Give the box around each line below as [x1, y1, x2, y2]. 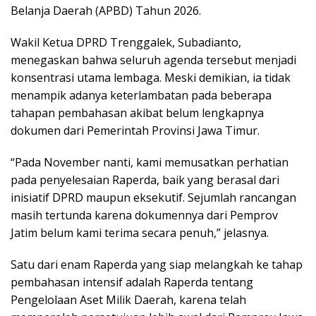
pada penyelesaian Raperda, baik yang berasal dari [11, 172, 279, 188]
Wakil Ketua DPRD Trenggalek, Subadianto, [11, 35, 241, 51]
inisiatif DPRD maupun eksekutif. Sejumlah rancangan [11, 190, 296, 206]
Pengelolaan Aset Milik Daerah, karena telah [11, 292, 246, 308]
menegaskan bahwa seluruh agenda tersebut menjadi [11, 52, 296, 68]
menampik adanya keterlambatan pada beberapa [11, 87, 272, 104]
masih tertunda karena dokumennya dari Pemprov [11, 207, 278, 224]
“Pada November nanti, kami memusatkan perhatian [11, 154, 288, 171]
